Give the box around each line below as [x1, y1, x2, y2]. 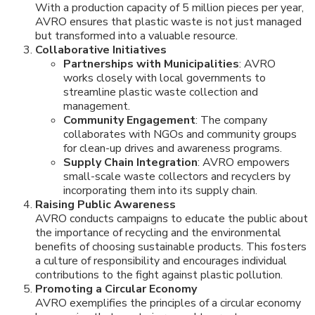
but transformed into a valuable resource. [35, 28, 238, 44]
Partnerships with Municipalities [63, 56, 239, 72]
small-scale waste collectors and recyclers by [63, 169, 290, 185]
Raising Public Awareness [35, 197, 176, 213]
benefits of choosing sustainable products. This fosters [35, 239, 307, 255]
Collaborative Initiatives [35, 42, 167, 58]
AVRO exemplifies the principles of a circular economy [35, 295, 301, 311]
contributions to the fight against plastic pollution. [35, 267, 283, 283]
